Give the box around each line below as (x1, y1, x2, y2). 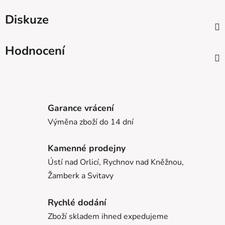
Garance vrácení (48, 101, 114, 114)
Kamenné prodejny (48, 142, 126, 155)
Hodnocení (5, 43, 65, 59)
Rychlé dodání (48, 196, 106, 208)
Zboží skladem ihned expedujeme (48, 210, 168, 222)
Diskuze (5, 12, 49, 28)
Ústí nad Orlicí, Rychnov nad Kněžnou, (48, 157, 184, 168)
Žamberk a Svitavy (48, 170, 114, 182)
